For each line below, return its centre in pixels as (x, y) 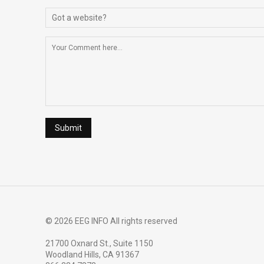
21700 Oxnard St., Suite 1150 (99, 243)
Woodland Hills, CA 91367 (92, 254)
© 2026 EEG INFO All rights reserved (111, 221)
